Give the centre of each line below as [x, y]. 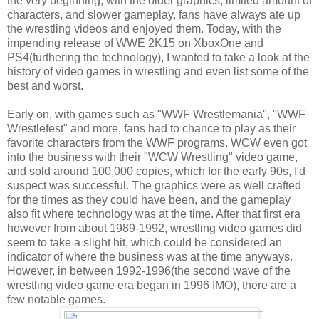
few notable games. [56, 300]
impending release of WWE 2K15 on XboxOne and [135, 43]
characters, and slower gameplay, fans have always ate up [154, 15]
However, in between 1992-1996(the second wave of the [149, 271]
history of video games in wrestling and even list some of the [158, 72]
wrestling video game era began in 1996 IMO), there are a [152, 286]
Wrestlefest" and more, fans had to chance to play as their [151, 129]
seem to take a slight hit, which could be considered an [145, 243]
